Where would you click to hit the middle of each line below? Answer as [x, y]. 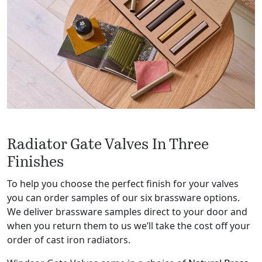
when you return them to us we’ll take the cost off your [129, 226]
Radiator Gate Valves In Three [108, 146]
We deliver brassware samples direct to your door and [127, 212]
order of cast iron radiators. [69, 240]
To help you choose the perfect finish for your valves [123, 184]
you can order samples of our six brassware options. [123, 198]
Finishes [35, 163]
